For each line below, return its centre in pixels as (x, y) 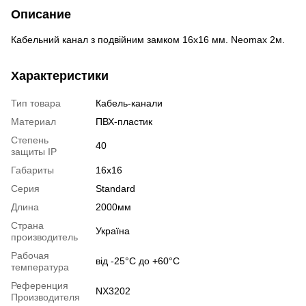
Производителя (45, 297)
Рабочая (30, 255)
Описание (41, 14)
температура (40, 267)
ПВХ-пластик (124, 121)
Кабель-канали (129, 103)
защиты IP (34, 151)
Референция (40, 285)
